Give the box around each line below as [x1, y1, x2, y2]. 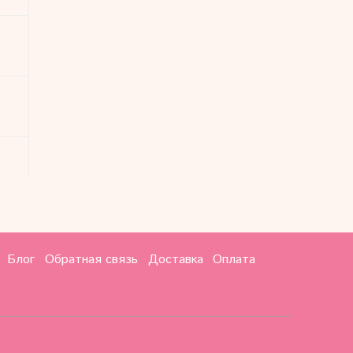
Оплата [213, 250, 256, 269]
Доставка [147, 250, 203, 269]
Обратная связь [44, 250, 138, 269]
